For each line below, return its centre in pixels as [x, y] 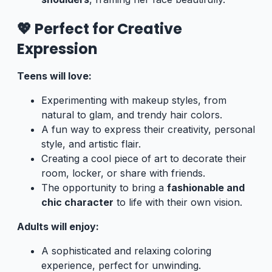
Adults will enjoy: [58, 226]
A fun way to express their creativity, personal [148, 129]
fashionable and [206, 187]
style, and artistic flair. [91, 144]
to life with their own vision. [178, 202]
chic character [77, 202]
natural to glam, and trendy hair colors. [132, 114]
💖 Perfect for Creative [100, 29]
